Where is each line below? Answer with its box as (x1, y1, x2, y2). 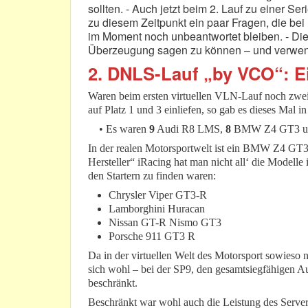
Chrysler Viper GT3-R (109, 189, 207, 201)
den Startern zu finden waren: (88, 170, 216, 182)
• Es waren (88, 123, 146, 135)
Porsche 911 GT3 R (109, 230, 195, 243)
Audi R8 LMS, (155, 123, 225, 135)
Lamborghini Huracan (109, 203, 205, 215)
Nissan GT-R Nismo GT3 (109, 217, 221, 229)
